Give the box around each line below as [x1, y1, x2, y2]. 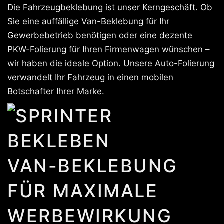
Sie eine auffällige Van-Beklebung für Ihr [7, 16, 169, 26]
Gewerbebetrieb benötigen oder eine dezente [7, 30, 192, 40]
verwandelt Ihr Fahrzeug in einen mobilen [7, 72, 173, 82]
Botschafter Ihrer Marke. [7, 86, 104, 96]
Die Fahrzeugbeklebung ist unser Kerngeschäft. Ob [7, 2, 212, 12]
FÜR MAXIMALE [7, 180, 158, 202]
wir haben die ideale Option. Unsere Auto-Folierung [7, 58, 214, 68]
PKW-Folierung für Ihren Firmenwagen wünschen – [7, 44, 210, 54]
